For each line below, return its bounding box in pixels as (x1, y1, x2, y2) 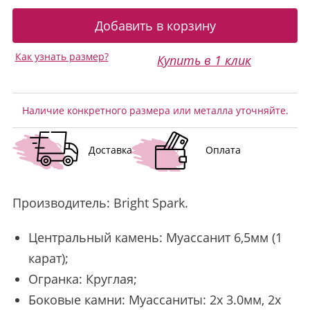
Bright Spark (113, 194, 185, 211)
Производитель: (12, 194, 113, 211)
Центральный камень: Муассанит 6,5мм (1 (28, 229, 282, 246)
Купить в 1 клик (157, 52, 252, 69)
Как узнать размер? (15, 50, 109, 63)
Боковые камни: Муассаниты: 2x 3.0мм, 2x (28, 291, 281, 308)
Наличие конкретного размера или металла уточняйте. (21, 104, 289, 117)
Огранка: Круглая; (28, 271, 137, 287)
